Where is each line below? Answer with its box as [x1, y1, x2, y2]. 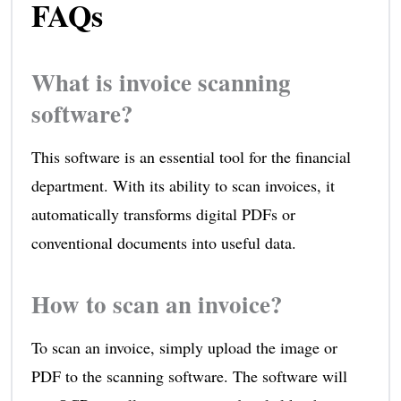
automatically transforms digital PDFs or [30, 202, 295, 225]
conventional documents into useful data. [30, 231, 296, 253]
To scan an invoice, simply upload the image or [30, 336, 337, 358]
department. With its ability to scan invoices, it [30, 174, 335, 196]
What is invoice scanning [30, 64, 291, 99]
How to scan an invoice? [30, 286, 283, 321]
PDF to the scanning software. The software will [30, 364, 347, 387]
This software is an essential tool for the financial [30, 145, 351, 167]
